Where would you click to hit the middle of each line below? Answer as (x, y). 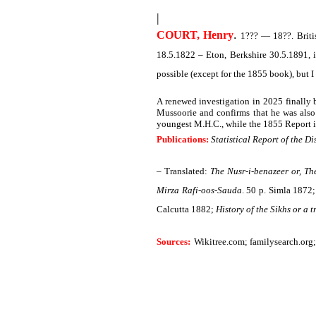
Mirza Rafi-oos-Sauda (199, 190)
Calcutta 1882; (186, 209)
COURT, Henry (195, 35)
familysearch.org (281, 242)
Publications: (183, 139)
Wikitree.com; (222, 242)
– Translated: (183, 171)
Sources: (174, 242)
